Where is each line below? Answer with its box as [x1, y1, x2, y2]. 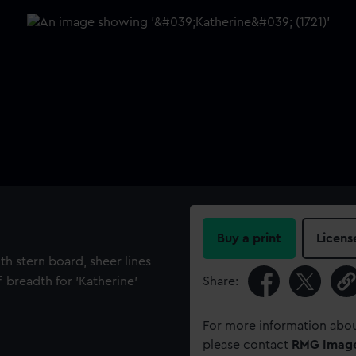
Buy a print [217, 232, 281, 245]
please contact [203, 339, 292, 351]
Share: [203, 275, 238, 288]
